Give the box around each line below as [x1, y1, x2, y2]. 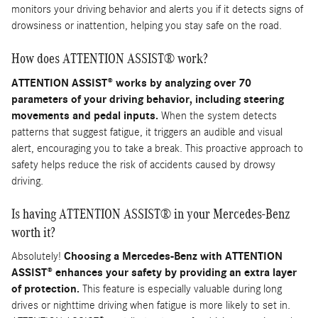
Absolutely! [11, 250, 64, 263]
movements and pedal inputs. [11, 109, 158, 122]
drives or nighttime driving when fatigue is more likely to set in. [11, 299, 290, 312]
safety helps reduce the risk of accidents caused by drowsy [11, 158, 275, 171]
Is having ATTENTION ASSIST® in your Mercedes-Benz [11, 205, 290, 221]
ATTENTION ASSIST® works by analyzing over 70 [11, 76, 251, 89]
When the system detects [158, 109, 277, 122]
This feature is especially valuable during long [79, 283, 282, 296]
